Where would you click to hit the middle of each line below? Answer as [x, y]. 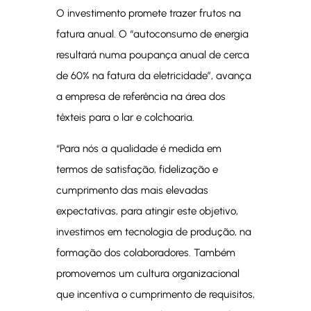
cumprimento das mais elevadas [132, 190]
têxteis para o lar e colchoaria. [125, 117]
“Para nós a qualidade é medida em [138, 149]
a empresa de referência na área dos [141, 96]
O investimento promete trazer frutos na [148, 13]
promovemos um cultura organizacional [148, 274]
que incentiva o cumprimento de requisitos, [155, 294]
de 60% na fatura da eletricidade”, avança [153, 76]
